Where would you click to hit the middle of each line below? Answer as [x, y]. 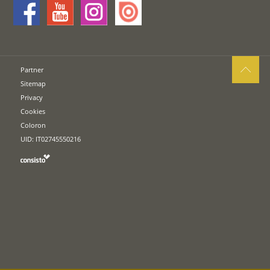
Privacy [32, 97]
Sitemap [33, 83]
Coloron [33, 125]
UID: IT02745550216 [51, 139]
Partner [32, 69]
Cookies [33, 111]
